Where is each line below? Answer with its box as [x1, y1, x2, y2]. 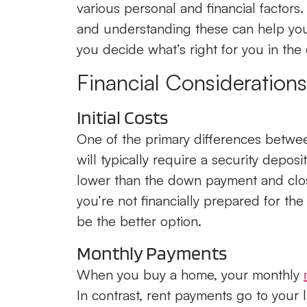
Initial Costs [77, 106, 168, 130]
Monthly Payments [77, 241, 227, 265]
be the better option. [77, 212, 201, 230]
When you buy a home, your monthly [77, 265, 304, 283]
